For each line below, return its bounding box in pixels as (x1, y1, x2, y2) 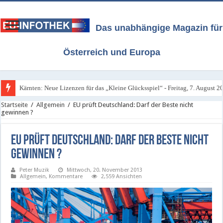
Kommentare (49, 173, 83, 180)
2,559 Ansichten (101, 173, 142, 180)
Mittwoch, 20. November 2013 (67, 167, 143, 173)
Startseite (1, 101, 28, 109)
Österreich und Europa (63, 47, 160, 57)
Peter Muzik (19, 167, 50, 173)
